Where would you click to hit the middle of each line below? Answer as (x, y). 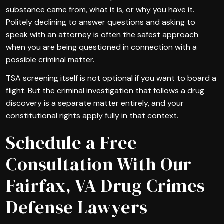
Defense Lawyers (77, 207)
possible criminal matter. (50, 59)
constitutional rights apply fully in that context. (92, 115)
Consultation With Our (99, 164)
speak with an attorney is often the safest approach (102, 34)
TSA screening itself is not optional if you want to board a (111, 78)
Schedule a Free (72, 142)
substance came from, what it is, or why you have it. (100, 9)
